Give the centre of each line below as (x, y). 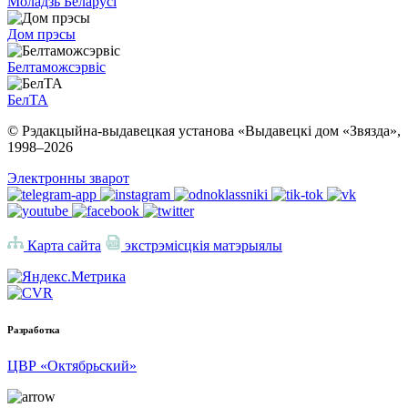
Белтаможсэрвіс (56, 67)
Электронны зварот (68, 178)
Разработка (34, 330)
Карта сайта (62, 246)
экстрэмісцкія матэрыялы (202, 246)
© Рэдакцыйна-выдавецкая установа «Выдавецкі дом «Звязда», (204, 131)
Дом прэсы (41, 35)
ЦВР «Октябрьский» (72, 366)
